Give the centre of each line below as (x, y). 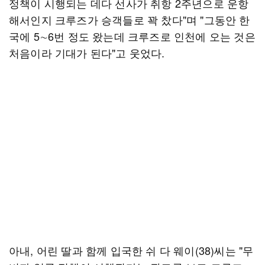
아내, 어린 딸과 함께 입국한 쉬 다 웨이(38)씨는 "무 (131, 250)
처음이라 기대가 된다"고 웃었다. (87, 53)
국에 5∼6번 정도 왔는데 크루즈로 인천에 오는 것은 (132, 36)
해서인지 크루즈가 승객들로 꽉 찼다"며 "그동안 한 (130, 20)
